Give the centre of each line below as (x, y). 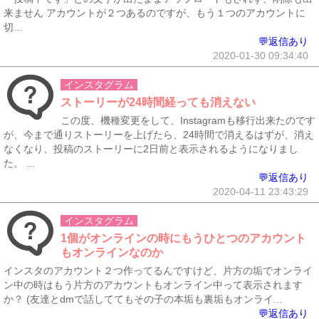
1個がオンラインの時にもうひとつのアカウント (183, 238)
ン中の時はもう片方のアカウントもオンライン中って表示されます (153, 285)
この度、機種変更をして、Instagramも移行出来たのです (188, 120)
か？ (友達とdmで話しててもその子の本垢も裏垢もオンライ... (143, 299)
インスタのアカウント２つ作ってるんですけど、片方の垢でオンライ (158, 271)
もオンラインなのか (112, 252)
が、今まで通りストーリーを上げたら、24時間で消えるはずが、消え (159, 135)
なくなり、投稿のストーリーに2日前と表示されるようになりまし (151, 149)
